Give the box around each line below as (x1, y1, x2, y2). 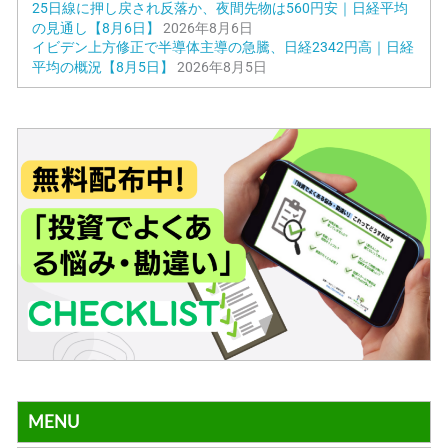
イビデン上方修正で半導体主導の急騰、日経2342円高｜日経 (32, 38, 415, 55)
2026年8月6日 (163, 19, 254, 36)
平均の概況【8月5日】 (32, 58, 175, 75)
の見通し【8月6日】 (32, 19, 161, 36)
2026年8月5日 (177, 58, 268, 75)
